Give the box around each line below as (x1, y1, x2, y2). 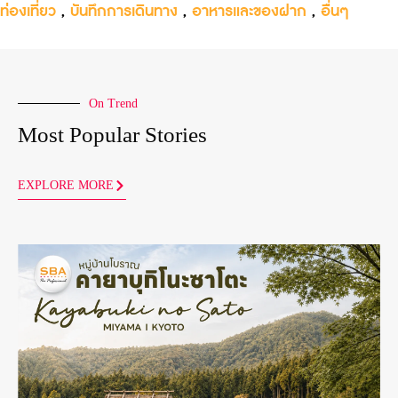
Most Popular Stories (18, 122, 207, 147)
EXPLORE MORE (18, 178, 114, 192)
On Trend (89, 96, 138, 110)
